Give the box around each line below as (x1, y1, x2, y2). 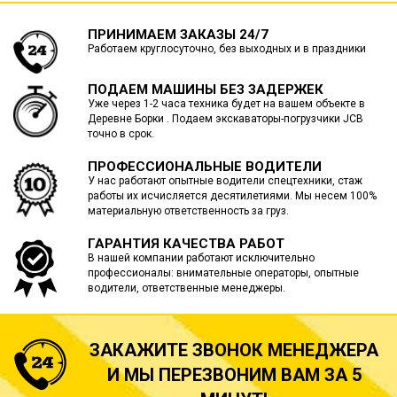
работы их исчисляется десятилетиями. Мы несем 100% (87, 190, 377, 203)
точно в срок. (87, 128, 154, 141)
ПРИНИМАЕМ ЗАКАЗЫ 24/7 (87, 27, 269, 43)
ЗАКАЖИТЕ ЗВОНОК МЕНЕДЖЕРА (90, 339, 378, 362)
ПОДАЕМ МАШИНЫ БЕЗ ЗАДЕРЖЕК (87, 82, 323, 98)
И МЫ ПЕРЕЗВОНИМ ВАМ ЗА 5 (106, 364, 362, 386)
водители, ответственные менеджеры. (87, 282, 285, 295)
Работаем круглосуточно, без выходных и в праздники (87, 43, 366, 55)
